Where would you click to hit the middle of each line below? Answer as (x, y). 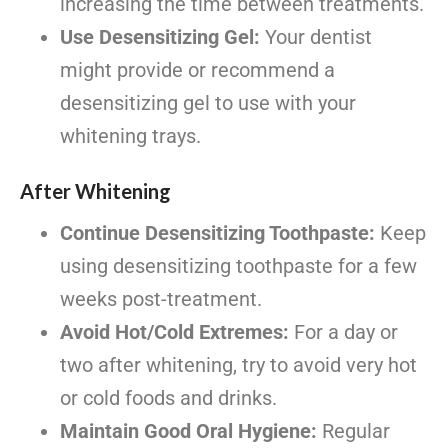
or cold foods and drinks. (168, 397)
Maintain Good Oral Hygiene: (188, 430)
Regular (353, 430)
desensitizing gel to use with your (208, 102)
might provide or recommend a (197, 69)
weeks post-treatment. (161, 298)
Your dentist (316, 36)
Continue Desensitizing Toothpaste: (217, 232)
